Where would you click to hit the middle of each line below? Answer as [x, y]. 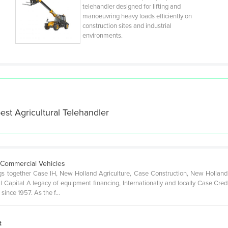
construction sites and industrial [127, 26]
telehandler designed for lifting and [131, 7]
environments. [102, 36]
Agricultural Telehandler [62, 113]
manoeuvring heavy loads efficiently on [137, 17]
